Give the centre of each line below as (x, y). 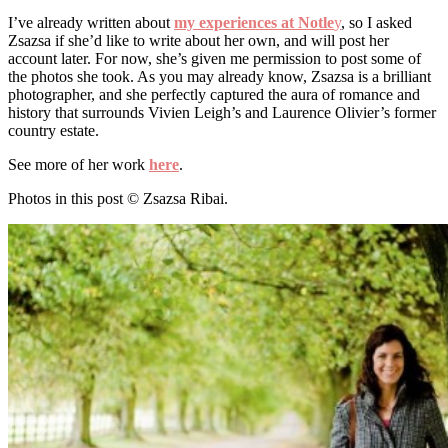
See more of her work (78, 164)
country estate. (53, 130)
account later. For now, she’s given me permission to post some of (214, 58)
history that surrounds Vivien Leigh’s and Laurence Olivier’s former (222, 112)
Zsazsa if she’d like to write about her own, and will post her (198, 40)
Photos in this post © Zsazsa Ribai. (118, 198)
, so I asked (376, 22)
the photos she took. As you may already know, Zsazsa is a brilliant (219, 76)
